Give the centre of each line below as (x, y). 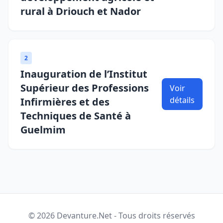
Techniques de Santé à (76, 116)
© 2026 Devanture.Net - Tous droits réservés (111, 216)
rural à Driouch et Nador (81, 11)
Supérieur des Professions (85, 88)
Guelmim (43, 130)
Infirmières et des (65, 102)
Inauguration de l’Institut (84, 74)
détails (182, 100)
